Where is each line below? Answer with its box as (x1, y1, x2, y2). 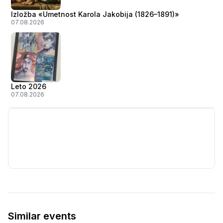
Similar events (8, 210, 76, 222)
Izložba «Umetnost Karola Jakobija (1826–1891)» (11, 10, 179, 18)
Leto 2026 (11, 82, 46, 91)
